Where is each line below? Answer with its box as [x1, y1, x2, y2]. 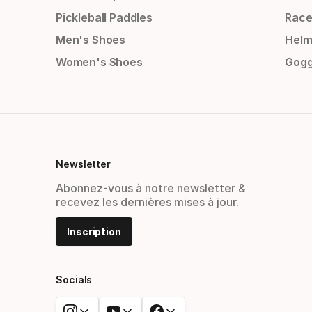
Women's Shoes [56, 55, 143, 70]
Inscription [67, 226, 122, 238]
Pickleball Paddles [56, 10, 153, 25]
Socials [56, 274, 93, 286]
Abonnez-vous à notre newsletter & [56, 181, 246, 196]
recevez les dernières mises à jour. [56, 195, 239, 210]
